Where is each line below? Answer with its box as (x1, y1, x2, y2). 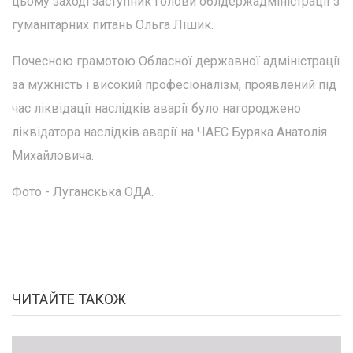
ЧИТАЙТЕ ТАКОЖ (12, 291, 126, 307)
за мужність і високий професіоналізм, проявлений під (12, 77, 336, 92)
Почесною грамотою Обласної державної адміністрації (12, 54, 340, 69)
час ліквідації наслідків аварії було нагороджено (12, 101, 301, 116)
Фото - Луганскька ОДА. (12, 184, 154, 199)
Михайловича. (12, 148, 94, 163)
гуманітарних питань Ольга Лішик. (12, 17, 214, 32)
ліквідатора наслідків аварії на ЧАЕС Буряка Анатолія (12, 124, 327, 139)
